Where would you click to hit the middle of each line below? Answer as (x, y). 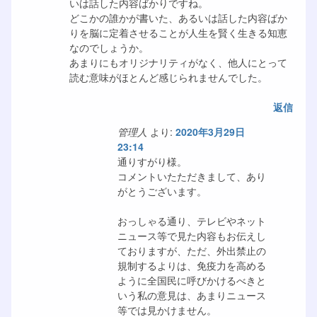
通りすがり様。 (152, 161)
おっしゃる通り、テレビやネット (191, 220)
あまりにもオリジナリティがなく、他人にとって (178, 62)
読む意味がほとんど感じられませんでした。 (168, 77)
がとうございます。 (162, 191)
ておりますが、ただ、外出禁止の (191, 250)
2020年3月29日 (210, 131)
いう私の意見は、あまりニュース (191, 295)
